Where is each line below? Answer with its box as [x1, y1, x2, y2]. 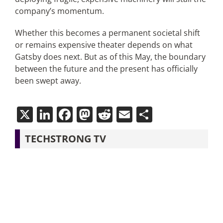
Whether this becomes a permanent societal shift [14, 27, 200, 38]
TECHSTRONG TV [24, 132, 106, 145]
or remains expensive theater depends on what [14, 39, 193, 50]
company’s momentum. [14, 5, 104, 16]
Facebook [72, 104, 144, 125]
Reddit [112, 104, 161, 125]
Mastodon [92, 104, 168, 125]
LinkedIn [52, 104, 117, 125]
